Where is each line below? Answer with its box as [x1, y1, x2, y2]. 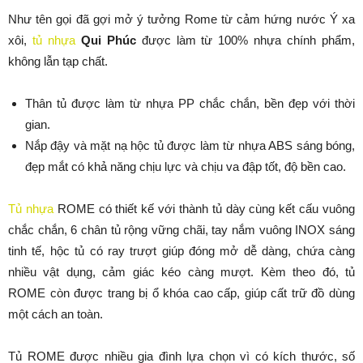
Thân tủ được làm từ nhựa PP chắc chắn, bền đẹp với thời [25, 96, 355, 110]
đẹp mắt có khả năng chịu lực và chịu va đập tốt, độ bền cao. [25, 160, 346, 173]
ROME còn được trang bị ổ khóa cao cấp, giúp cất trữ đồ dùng [8, 286, 355, 300]
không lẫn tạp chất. [8, 54, 108, 68]
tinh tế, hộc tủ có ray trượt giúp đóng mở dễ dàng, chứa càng [8, 244, 355, 258]
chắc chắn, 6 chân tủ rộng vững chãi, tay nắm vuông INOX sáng [8, 223, 355, 237]
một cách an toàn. [8, 307, 103, 321]
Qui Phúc [80, 33, 142, 47]
